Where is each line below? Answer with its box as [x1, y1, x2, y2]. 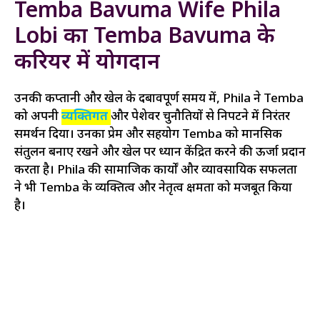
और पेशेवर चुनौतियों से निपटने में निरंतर [111, 109, 290, 125]
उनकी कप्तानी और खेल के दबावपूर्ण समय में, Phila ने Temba [14, 91, 304, 107]
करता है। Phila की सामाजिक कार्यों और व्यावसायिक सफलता [14, 162, 297, 179]
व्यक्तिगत [61, 109, 111, 125]
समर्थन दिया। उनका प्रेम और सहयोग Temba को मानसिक [14, 126, 282, 143]
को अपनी [14, 109, 61, 125]
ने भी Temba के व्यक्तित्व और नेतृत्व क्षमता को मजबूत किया [14, 180, 292, 196]
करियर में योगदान [14, 49, 160, 77]
